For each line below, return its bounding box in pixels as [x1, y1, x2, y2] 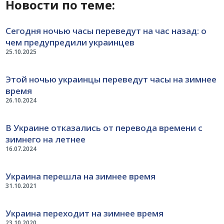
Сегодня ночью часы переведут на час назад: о [5, 25, 207, 37]
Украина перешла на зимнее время [5, 170, 156, 182]
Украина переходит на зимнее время [5, 207, 164, 219]
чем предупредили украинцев [5, 36, 135, 48]
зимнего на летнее [5, 133, 86, 145]
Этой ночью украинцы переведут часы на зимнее [5, 73, 217, 85]
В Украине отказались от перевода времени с [5, 122, 203, 134]
